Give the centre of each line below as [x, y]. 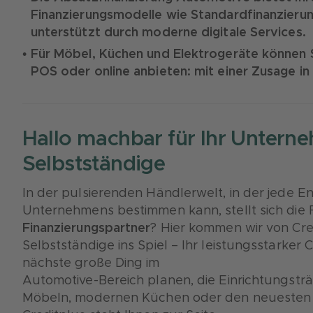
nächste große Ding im [91, 263]
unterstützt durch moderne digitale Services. [168, 33]
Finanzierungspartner [86, 228]
